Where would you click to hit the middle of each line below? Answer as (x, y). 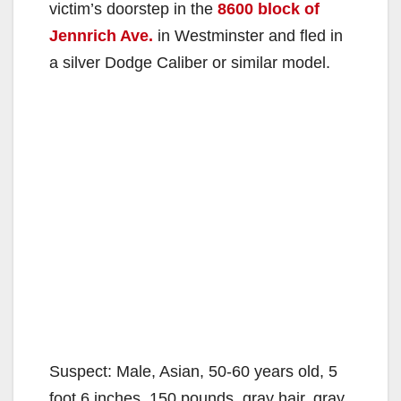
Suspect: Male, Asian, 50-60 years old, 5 (193, 372)
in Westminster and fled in (248, 36)
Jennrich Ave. (101, 36)
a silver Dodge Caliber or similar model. (190, 63)
